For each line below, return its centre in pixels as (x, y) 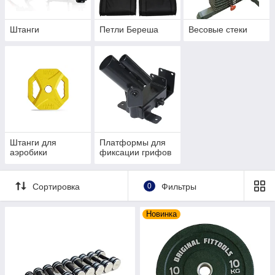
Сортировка (56, 186)
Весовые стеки (218, 30)
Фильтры (179, 186)
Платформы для (132, 143)
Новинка (161, 214)
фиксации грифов (135, 153)
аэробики (29, 153)
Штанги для (33, 143)
